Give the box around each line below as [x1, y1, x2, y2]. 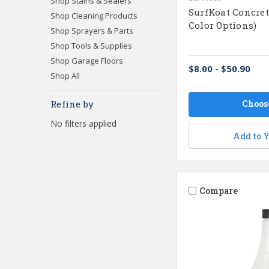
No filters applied [50, 117, 116, 129]
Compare [199, 185, 238, 197]
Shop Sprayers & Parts [50, 25, 133, 36]
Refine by [50, 97, 94, 110]
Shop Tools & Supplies [50, 40, 132, 51]
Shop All [50, 70, 80, 81]
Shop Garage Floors [50, 55, 123, 66]
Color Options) [188, 19, 257, 31]
